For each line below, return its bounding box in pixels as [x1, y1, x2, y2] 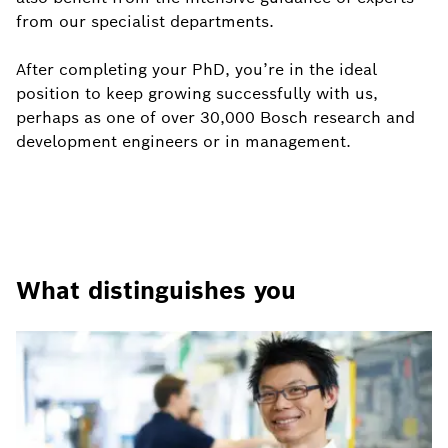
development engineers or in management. [16, 131, 351, 152]
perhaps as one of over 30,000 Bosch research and [16, 107, 415, 128]
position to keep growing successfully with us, [16, 83, 378, 104]
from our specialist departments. [16, 11, 274, 32]
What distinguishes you [16, 275, 296, 306]
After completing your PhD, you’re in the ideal [16, 59, 377, 80]
